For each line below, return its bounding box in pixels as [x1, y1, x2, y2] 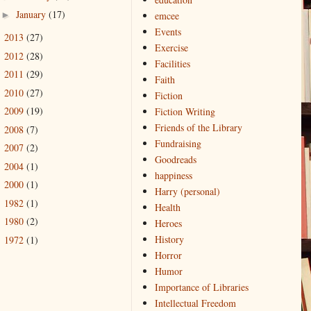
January [15, 7, 49, 21]
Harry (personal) [154, 185, 220, 199]
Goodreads [154, 153, 196, 167]
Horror [154, 249, 182, 262]
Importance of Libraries [154, 280, 249, 294]
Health [154, 201, 180, 215]
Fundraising [154, 137, 201, 151]
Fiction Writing [154, 105, 215, 119]
